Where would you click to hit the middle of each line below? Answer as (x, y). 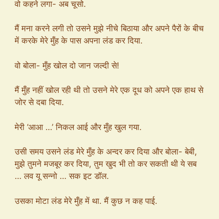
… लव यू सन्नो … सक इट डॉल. (62, 176)
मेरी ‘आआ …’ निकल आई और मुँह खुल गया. (78, 127)
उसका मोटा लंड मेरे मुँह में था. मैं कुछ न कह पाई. (86, 201)
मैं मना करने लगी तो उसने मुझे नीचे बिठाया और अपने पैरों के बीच (109, 28)
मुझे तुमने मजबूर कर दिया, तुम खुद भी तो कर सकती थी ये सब (106, 164)
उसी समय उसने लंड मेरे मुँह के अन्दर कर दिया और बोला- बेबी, (106, 152)
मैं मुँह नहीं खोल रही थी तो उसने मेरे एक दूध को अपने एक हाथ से (109, 90)
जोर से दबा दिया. (39, 102)
